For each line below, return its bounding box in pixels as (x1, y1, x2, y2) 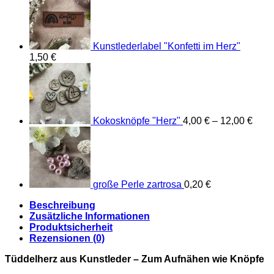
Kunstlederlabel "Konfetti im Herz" (93, 40, 240, 51)
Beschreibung (29, 199, 95, 210)
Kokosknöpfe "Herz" (93, 115, 180, 126)
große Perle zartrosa (93, 179, 182, 190)
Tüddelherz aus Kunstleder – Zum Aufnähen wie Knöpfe (5, 253, 264, 264)
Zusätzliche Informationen (29, 210, 150, 221)
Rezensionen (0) (29, 232, 105, 243)
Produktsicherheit (29, 221, 113, 232)
